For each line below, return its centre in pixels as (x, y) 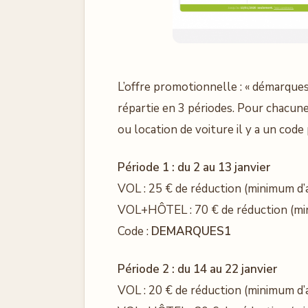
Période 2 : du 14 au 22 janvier (197, 269)
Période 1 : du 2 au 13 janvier (194, 167)
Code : (134, 231)
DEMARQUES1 (191, 231)
